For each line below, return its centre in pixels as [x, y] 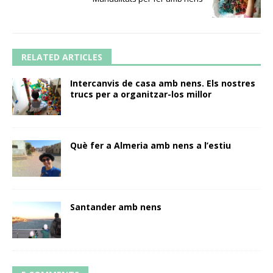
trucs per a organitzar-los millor [141, 94]
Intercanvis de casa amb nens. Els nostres [163, 83]
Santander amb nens [116, 207]
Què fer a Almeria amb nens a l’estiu [151, 145]
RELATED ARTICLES [62, 57]
